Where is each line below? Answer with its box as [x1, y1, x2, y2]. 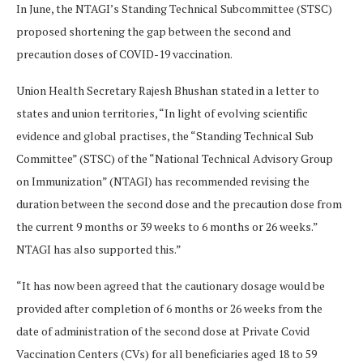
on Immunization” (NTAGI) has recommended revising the [16, 173, 310, 189]
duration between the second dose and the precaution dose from [16, 195, 342, 211]
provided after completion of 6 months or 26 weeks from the [16, 300, 322, 316]
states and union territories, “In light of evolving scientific [16, 105, 308, 121]
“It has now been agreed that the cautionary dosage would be [16, 277, 325, 293]
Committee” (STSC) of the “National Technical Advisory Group [16, 150, 333, 166]
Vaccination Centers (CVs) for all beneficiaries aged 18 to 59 [16, 345, 317, 361]
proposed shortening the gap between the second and [16, 23, 291, 39]
